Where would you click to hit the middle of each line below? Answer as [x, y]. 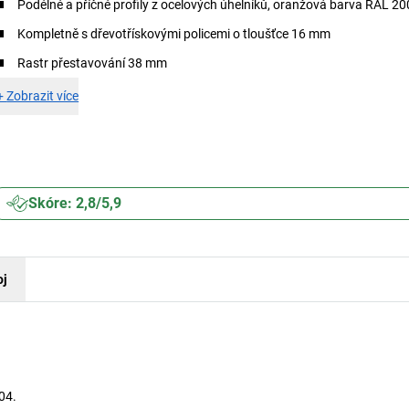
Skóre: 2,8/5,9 [75, 203]
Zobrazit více [43, 96]
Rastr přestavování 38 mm [93, 63]
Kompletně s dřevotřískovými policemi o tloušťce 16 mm [174, 34]
